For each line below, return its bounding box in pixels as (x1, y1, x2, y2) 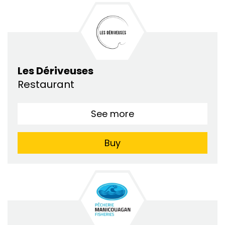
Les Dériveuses (18, 64, 93, 78)
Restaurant (18, 77, 77, 92)
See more (91, 107, 134, 121)
